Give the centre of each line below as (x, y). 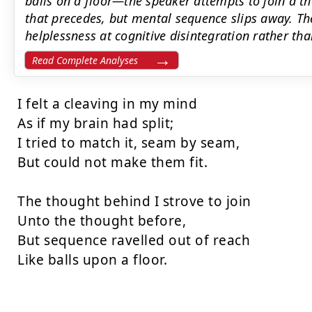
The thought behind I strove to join (134, 201)
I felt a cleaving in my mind (107, 104)
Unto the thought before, (102, 221)
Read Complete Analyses (85, 60)
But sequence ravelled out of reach (134, 240)
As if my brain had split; (96, 123)
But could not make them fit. (112, 162)
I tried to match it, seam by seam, (128, 143)
